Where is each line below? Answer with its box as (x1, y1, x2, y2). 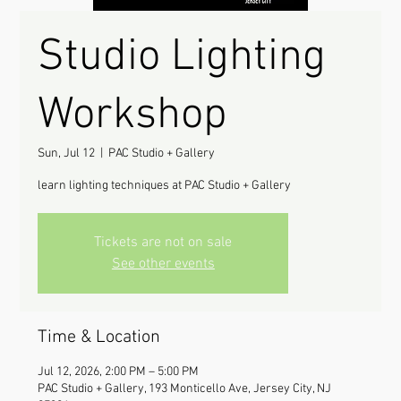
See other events (111, 255, 215, 273)
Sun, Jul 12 (38, 146, 96, 161)
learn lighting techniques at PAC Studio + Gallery (38, 178, 292, 193)
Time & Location (38, 327, 161, 348)
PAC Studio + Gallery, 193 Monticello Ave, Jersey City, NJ (38, 381, 332, 397)
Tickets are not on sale (94, 234, 233, 252)
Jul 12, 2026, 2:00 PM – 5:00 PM (38, 364, 200, 380)
